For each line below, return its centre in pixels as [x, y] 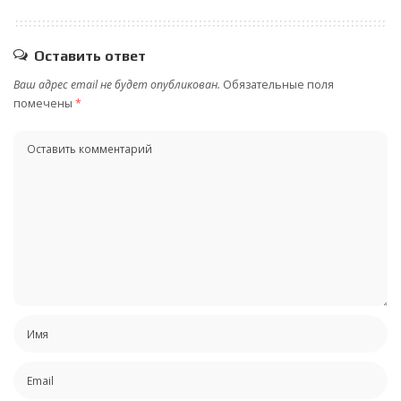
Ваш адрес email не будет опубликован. [117, 85]
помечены [44, 104]
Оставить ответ [90, 56]
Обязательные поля [278, 85]
